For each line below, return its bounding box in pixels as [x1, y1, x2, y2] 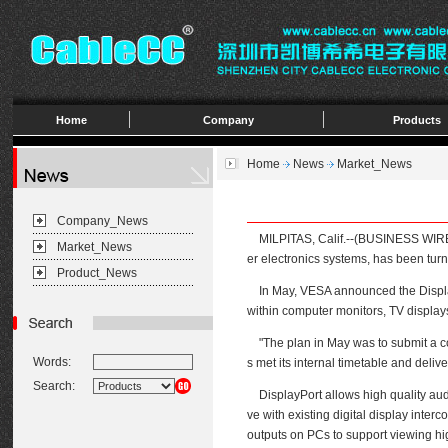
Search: [33, 379, 75, 393]
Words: [33, 355, 71, 369]
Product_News [57, 266, 137, 280]
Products [392, 114, 441, 126]
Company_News [57, 214, 148, 228]
